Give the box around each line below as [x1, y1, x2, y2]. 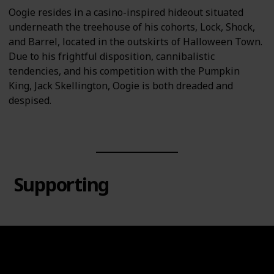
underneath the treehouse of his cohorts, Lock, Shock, [9, 20, 255, 34]
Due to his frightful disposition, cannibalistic [9, 50, 215, 64]
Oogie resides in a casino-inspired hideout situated [9, 6, 243, 20]
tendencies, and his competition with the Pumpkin [9, 64, 240, 78]
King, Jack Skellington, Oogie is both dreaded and [9, 79, 233, 93]
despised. [9, 94, 51, 108]
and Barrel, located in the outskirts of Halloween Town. [9, 35, 262, 49]
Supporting [13, 171, 109, 198]
